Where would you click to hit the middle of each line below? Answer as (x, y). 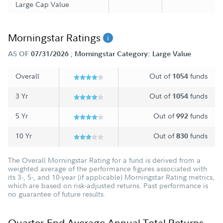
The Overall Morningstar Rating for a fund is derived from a (104, 160)
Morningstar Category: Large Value (133, 54)
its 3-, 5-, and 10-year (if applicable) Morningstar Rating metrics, (111, 177)
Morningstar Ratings (56, 37)
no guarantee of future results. (57, 194)
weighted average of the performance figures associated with (108, 169)
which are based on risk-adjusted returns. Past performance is (108, 186)
